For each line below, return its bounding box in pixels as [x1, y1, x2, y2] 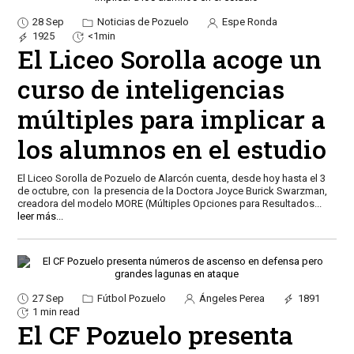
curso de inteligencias [17, 71, 284, 106]
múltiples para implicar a [17, 101, 326, 136]
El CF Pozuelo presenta [17, 317, 293, 352]
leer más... [17, 209, 63, 222]
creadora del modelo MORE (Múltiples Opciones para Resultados [17, 197, 314, 209]
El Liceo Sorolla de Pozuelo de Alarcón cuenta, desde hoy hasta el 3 [17, 171, 326, 184]
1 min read [32, 306, 80, 318]
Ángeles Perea [196, 292, 265, 304]
